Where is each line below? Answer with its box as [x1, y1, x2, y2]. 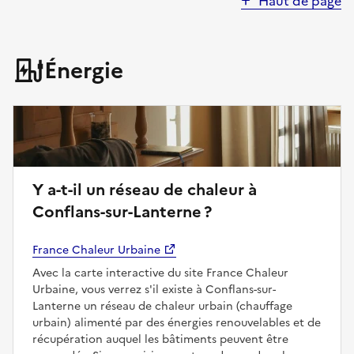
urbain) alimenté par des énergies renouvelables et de [32, 314, 321, 331]
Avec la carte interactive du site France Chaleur [32, 264, 288, 281]
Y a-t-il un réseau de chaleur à [32, 177, 86, 201]
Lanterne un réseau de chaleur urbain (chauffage [32, 297, 292, 314]
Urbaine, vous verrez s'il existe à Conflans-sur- [32, 281, 276, 298]
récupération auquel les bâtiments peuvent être [32, 330, 288, 348]
